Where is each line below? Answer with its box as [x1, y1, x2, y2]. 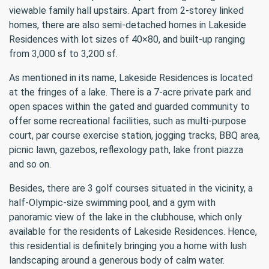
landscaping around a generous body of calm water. [9, 255, 225, 266]
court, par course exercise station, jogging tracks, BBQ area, [9, 130, 260, 141]
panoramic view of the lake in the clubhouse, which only [9, 211, 242, 223]
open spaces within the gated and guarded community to [9, 101, 250, 112]
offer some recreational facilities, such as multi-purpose [9, 115, 246, 127]
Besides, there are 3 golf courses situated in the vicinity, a [9, 183, 253, 194]
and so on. [9, 159, 51, 170]
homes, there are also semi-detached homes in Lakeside [9, 19, 246, 31]
